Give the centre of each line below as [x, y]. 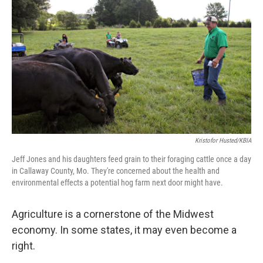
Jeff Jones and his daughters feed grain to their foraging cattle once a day [131, 159]
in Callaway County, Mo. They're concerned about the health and [116, 171]
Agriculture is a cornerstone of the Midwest [113, 214]
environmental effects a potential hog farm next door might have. [117, 183]
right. [23, 246]
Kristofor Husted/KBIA [223, 141]
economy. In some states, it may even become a [124, 230]
